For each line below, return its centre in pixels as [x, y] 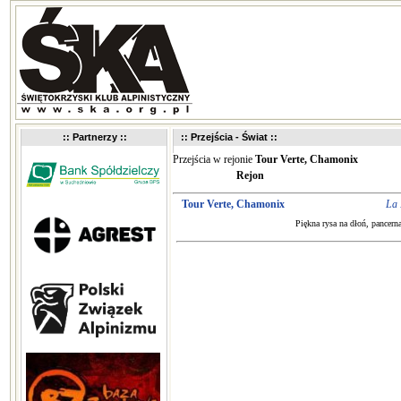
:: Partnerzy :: [94, 137]
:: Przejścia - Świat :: [229, 137]
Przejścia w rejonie [214, 159]
